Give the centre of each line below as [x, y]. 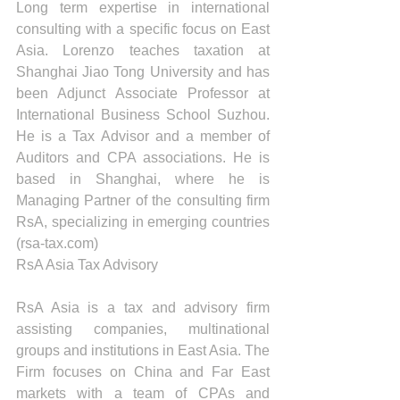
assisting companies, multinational [143, 329]
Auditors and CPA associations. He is [143, 158]
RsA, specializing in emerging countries [143, 222]
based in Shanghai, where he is [143, 179]
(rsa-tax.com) [57, 243]
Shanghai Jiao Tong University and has [143, 72]
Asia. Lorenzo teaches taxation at [143, 50]
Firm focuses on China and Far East [143, 372]
